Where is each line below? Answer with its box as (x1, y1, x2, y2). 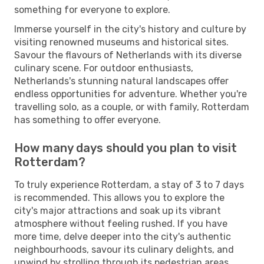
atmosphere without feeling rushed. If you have (14, 217, 227, 229)
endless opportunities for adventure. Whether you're (14, 88, 247, 100)
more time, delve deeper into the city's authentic (14, 230, 231, 242)
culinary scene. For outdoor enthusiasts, (14, 62, 193, 74)
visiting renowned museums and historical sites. (14, 36, 229, 48)
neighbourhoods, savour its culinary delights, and (14, 243, 234, 255)
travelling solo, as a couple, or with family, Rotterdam (14, 101, 249, 113)
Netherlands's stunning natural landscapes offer (14, 75, 229, 87)
